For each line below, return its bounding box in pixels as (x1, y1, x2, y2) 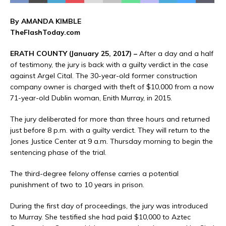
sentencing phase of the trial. (10, 148, 106, 157)
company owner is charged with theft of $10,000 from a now (10, 82, 214, 92)
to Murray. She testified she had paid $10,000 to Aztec (10, 212, 191, 222)
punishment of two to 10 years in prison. (10, 180, 148, 190)
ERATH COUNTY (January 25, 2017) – (10, 49, 137, 59)
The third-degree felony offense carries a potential (10, 169, 179, 179)
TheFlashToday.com (10, 28, 80, 37)
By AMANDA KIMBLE (10, 17, 81, 26)
